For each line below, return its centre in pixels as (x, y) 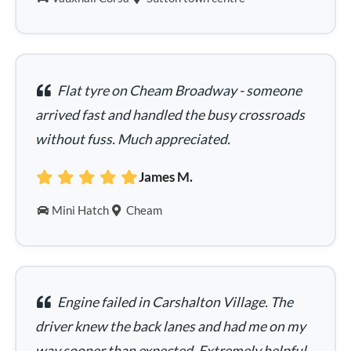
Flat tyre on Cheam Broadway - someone (178, 90)
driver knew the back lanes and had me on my (171, 327)
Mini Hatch (81, 210)
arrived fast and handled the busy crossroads (170, 114)
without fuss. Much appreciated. (133, 139)
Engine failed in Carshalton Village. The (174, 302)
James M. (166, 177)
